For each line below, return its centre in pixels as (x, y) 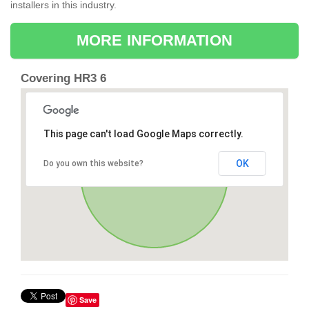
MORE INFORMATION (154, 41)
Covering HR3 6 (63, 79)
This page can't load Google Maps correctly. (143, 134)
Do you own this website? (93, 164)
